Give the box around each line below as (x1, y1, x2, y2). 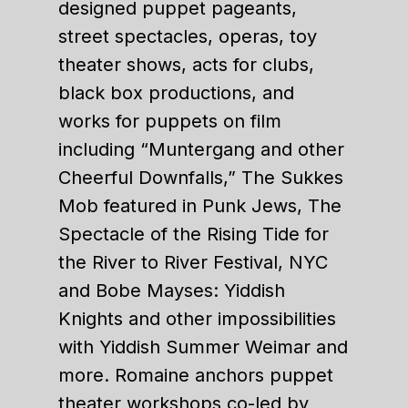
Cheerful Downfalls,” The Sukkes (58, 167, 343, 189)
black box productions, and (58, 82, 294, 104)
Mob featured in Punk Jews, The (58, 195, 342, 217)
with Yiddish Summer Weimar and (58, 336, 348, 358)
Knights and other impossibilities (58, 308, 336, 330)
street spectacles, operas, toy (58, 25, 317, 47)
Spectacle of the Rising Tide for (58, 223, 329, 245)
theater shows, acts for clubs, (58, 54, 314, 76)
